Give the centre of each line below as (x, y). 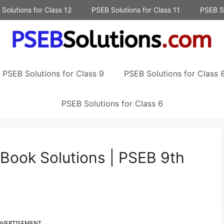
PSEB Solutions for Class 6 (112, 104)
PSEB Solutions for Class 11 (136, 10)
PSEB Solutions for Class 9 (53, 74)
